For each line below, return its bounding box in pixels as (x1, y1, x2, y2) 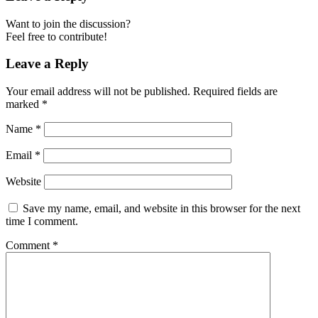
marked (6, 98, 42, 111)
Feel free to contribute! (6, 30, 107, 43)
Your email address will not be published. (6, 85, 190, 98)
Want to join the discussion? (6, 17, 131, 30)
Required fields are (193, 85, 278, 98)
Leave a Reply (6, 56, 89, 72)
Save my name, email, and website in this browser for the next (23, 202, 300, 215)
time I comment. (6, 215, 78, 228)
